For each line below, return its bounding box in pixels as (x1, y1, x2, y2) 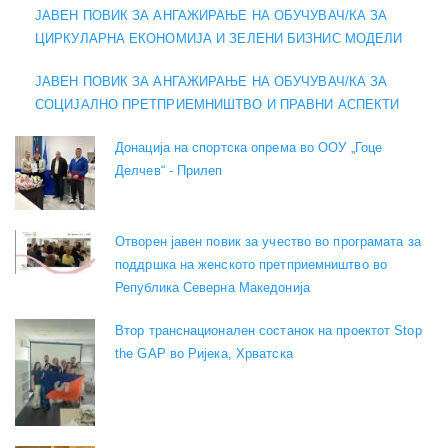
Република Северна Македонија (115, 280, 310, 296)
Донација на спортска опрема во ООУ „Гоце (115, 139, 383, 155)
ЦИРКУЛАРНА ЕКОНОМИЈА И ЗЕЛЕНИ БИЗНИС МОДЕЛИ (35, 30, 403, 46)
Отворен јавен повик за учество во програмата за (115, 234, 421, 250)
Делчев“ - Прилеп (115, 162, 223, 178)
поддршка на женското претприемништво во (115, 257, 387, 273)
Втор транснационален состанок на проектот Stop (115, 323, 422, 339)
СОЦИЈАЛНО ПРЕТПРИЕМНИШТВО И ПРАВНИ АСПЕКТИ (35, 96, 400, 112)
